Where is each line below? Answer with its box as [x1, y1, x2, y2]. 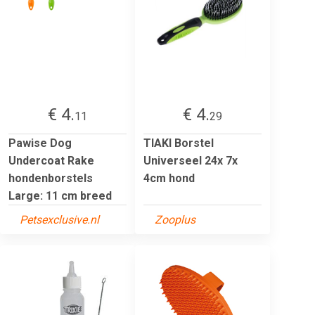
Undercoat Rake [8, 153, 94, 167]
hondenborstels [8, 171, 93, 185]
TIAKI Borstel [143, 136, 214, 150]
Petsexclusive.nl [20, 212, 99, 226]
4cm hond [143, 171, 195, 185]
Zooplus [155, 212, 195, 226]
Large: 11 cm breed [8, 188, 112, 202]
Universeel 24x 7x [143, 153, 238, 167]
